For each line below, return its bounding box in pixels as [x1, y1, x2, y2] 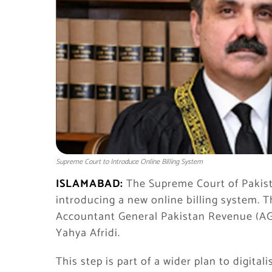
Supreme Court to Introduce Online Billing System [56, 156, 203, 168]
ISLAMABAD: [56, 175, 123, 193]
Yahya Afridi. [56, 224, 120, 242]
